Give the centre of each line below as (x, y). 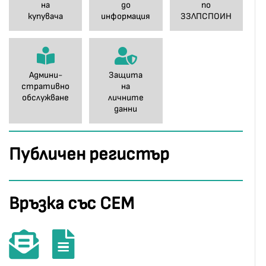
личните (126, 98)
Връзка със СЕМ (72, 204)
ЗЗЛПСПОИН (206, 16)
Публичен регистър (89, 154)
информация (126, 16)
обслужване (46, 98)
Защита (126, 75)
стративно (46, 86)
